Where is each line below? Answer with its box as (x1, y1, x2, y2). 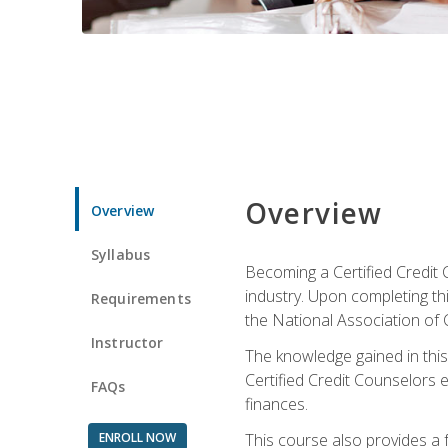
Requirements (91, 288, 191, 308)
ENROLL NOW (98, 428, 176, 446)
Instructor (91, 332, 164, 352)
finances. (244, 392, 308, 415)
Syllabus (91, 244, 151, 264)
